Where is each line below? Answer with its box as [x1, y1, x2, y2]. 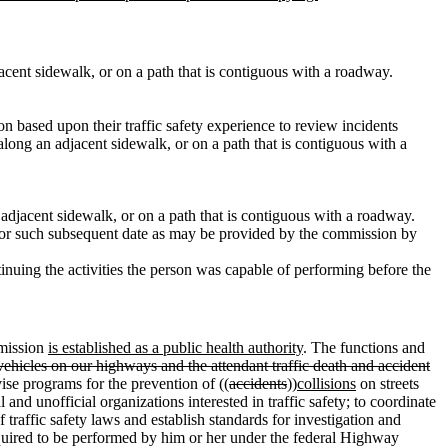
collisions [297, 374, 356, 392]
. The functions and [303, 338, 425, 356]
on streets [356, 374, 419, 392]
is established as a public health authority [48, 338, 303, 356]
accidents [229, 374, 287, 392]
